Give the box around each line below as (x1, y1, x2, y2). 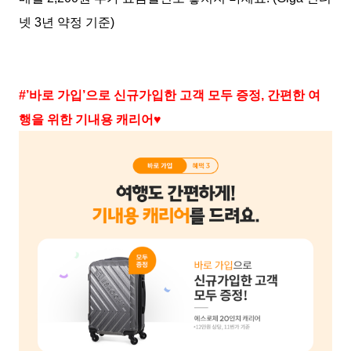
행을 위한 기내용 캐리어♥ (19, 112, 161, 126)
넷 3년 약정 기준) (19, 15, 114, 29)
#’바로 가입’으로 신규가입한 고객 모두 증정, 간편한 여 (19, 88, 320, 102)
